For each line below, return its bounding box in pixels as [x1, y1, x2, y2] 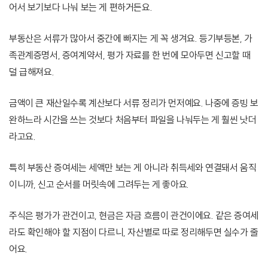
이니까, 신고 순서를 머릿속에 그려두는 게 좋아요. [9, 178, 189, 191]
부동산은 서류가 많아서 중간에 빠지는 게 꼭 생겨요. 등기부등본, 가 [9, 32, 252, 45]
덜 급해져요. [9, 66, 54, 78]
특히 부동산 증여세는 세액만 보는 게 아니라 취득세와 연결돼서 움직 [9, 162, 257, 174]
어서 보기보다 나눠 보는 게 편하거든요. [9, 1, 153, 14]
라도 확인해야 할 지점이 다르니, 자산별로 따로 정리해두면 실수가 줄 [9, 226, 258, 239]
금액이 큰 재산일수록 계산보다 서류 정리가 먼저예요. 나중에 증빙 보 [9, 97, 258, 109]
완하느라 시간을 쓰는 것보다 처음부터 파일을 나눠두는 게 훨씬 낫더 [9, 114, 257, 126]
